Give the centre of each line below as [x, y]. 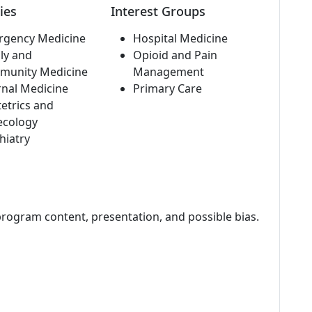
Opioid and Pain [175, 55]
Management [168, 72]
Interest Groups [158, 11]
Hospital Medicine [180, 38]
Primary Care [167, 88]
